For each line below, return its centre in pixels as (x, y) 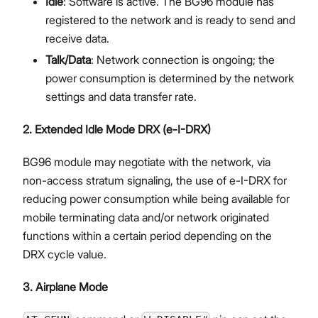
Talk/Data (68, 59)
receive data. (77, 38)
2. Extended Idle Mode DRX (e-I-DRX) (117, 129)
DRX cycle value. (65, 254)
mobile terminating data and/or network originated (146, 217)
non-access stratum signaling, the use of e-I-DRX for (155, 180)
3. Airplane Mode (65, 286)
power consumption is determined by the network (170, 78)
